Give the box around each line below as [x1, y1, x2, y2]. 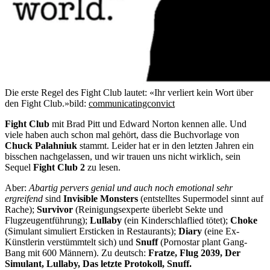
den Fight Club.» [5, 98, 69, 109]
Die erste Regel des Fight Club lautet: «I [5, 87, 157, 98]
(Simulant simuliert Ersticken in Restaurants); [5, 226, 178, 237]
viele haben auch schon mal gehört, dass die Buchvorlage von [5, 130, 239, 140]
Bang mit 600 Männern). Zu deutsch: [5, 248, 148, 259]
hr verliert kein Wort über [157, 87, 253, 98]
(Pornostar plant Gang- [158, 237, 247, 248]
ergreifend [5, 193, 43, 204]
